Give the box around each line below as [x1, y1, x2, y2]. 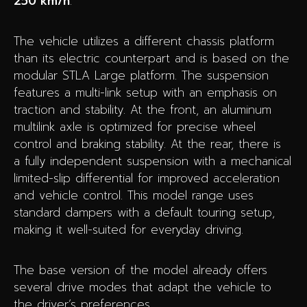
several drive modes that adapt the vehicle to [14, 278, 271, 296]
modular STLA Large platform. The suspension [14, 66, 269, 84]
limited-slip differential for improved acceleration [14, 169, 280, 187]
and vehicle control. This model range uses [14, 186, 254, 204]
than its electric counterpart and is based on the [14, 49, 289, 67]
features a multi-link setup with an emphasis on [14, 83, 277, 101]
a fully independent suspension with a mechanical [14, 151, 291, 170]
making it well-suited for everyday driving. [14, 220, 243, 238]
